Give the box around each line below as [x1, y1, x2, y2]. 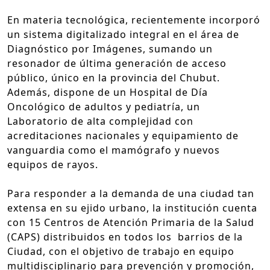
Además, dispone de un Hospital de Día [7, 85, 208, 99]
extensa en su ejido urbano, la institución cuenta [7, 201, 257, 215]
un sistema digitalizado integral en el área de [7, 27, 239, 41]
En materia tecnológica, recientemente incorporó [7, 13, 260, 27]
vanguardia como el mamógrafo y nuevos [7, 143, 220, 157]
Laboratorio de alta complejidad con [7, 114, 193, 128]
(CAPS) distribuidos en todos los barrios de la [7, 230, 243, 243]
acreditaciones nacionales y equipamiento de [7, 128, 239, 142]
